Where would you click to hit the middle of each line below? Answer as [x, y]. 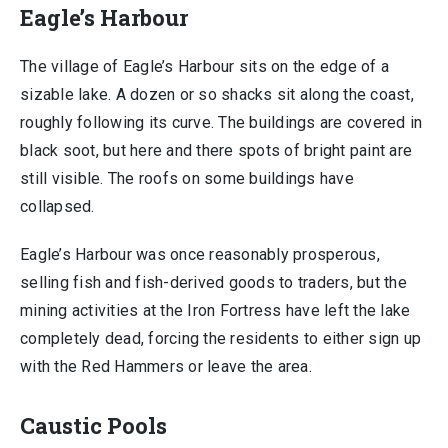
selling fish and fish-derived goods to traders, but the [213, 282]
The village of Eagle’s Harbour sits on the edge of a [204, 66]
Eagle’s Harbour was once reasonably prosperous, [200, 254]
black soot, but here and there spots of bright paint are [216, 150]
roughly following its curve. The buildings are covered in [221, 122]
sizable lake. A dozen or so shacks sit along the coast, [217, 94]
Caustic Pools [93, 425]
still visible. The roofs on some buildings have [187, 178]
